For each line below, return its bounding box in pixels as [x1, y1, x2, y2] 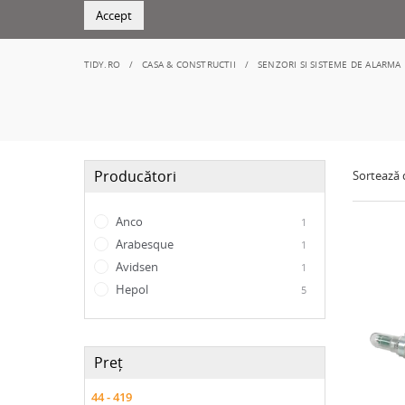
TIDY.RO [83, 58, 120, 71]
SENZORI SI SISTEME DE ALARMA [257, 58, 401, 71]
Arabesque [112, 236, 174, 252]
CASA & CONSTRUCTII [142, 58, 236, 71]
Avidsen [112, 259, 158, 275]
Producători [93, 166, 176, 186]
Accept [95, 7, 132, 24]
